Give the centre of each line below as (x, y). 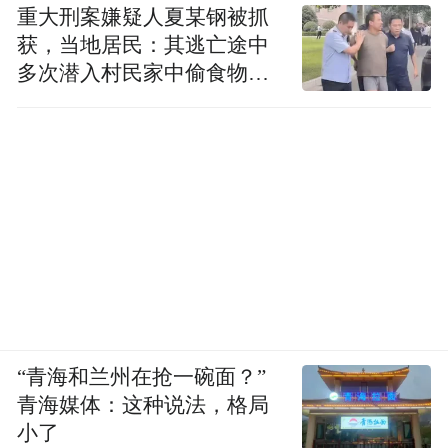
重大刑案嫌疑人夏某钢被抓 (143, 16)
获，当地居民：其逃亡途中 (143, 44)
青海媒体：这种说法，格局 (143, 404)
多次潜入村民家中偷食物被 (143, 72)
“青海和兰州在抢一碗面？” (142, 376)
